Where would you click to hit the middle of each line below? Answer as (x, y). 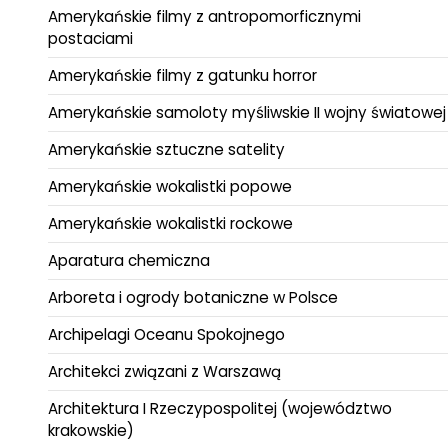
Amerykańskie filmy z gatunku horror (182, 75)
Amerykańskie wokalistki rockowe (170, 223)
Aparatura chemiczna (129, 260)
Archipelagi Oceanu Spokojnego (166, 334)
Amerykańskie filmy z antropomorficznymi (204, 16)
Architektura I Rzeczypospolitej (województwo (220, 408)
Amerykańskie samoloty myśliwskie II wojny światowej (247, 112)
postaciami (90, 38)
